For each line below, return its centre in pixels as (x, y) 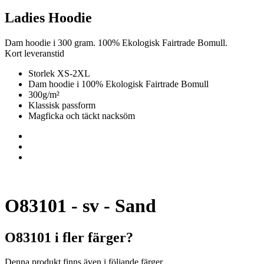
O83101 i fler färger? (69, 237)
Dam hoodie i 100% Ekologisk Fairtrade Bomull (118, 84)
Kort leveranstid (34, 53)
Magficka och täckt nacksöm (82, 115)
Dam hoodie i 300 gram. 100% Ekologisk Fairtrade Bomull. (116, 42)
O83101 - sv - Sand (80, 206)
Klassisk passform (62, 105)
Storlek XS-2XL (59, 73)
